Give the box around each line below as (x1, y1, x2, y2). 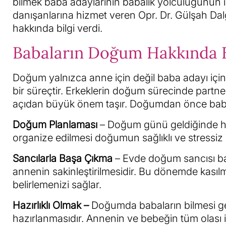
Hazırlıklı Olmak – (13, 199, 89, 211)
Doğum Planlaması (13, 119, 97, 131)
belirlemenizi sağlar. (13, 179, 101, 191)
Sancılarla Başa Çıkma (13, 152, 112, 164)
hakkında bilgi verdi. (13, 22, 102, 34)
